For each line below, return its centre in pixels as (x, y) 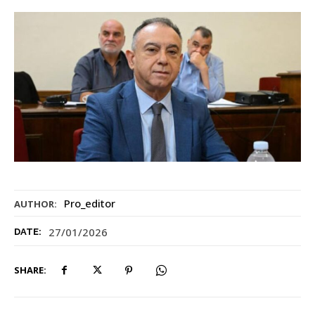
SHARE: (30, 270)
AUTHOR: (36, 204)
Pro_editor (90, 204)
